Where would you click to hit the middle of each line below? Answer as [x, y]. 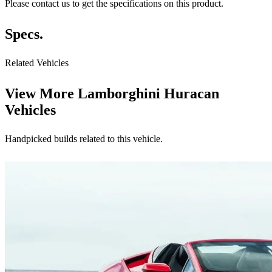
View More [41, 94]
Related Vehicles [37, 63]
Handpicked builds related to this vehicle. [84, 139]
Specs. [24, 34]
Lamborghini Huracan [148, 94]
